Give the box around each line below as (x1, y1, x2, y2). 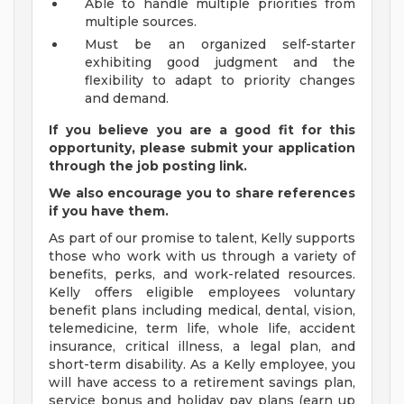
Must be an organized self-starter (85, 36, 355, 53)
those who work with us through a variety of (49, 248, 355, 265)
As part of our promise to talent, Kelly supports (49, 230, 355, 247)
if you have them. (49, 203, 169, 220)
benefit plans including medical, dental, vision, (49, 302, 355, 319)
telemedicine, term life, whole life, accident (49, 320, 355, 337)
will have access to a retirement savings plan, (49, 374, 355, 391)
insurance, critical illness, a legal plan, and (49, 338, 355, 355)
